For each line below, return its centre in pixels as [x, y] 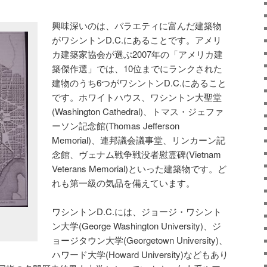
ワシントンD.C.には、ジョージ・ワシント [137, 211]
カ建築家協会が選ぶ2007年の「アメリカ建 [138, 54]
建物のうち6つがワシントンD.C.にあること [139, 82]
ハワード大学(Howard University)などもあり [140, 254]
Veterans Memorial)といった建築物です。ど [139, 168]
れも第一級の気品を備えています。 [124, 182]
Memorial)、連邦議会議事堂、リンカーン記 [139, 139]
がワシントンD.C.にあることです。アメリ [137, 39]
